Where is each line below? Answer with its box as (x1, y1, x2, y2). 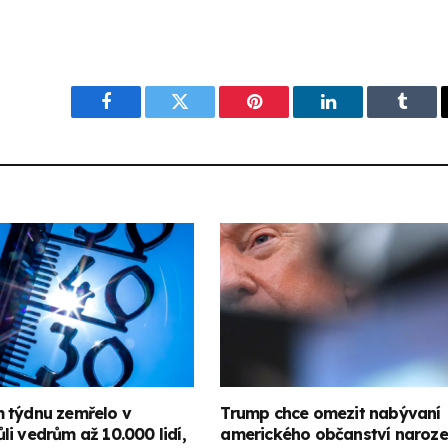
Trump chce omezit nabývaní (220, 402, 441, 423)
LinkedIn (326, 107, 393, 126)
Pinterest (252, 107, 316, 126)
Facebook (104, 107, 175, 126)
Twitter (178, 107, 231, 126)
